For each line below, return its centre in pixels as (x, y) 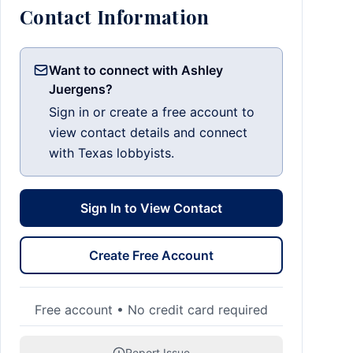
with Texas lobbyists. (111, 153)
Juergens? (81, 89)
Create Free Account (151, 255)
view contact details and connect (148, 132)
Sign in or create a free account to (152, 112)
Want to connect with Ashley (136, 70)
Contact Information (115, 17)
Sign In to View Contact (151, 208)
